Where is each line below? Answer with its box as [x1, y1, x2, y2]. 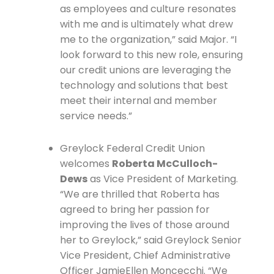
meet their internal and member [59, 94, 217, 108]
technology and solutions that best [59, 78, 228, 93]
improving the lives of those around [59, 218, 229, 232]
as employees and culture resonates [59, 2, 236, 17]
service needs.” [59, 109, 132, 124]
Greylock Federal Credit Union [59, 141, 205, 156]
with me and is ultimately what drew [59, 17, 233, 32]
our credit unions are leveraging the [59, 63, 231, 78]
